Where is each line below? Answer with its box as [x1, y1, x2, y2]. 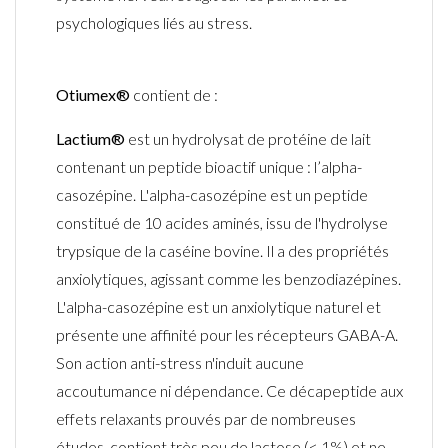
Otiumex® [56, 84, 133, 104]
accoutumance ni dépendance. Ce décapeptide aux [56, 380, 403, 400]
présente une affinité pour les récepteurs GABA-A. [56, 324, 398, 344]
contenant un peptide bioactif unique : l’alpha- [56, 156, 362, 176]
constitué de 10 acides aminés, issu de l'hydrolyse [56, 212, 388, 232]
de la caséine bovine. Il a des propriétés [121, 240, 389, 260]
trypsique [56, 240, 121, 260]
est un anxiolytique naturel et [184, 296, 381, 316]
